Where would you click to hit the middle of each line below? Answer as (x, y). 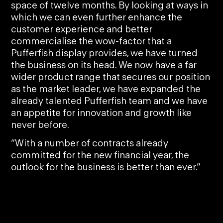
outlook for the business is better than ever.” (107, 168)
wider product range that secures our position (111, 77)
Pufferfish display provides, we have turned (105, 53)
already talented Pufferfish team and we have (110, 101)
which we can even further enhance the (97, 17)
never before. (40, 125)
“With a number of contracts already (90, 144)
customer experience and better (82, 29)
